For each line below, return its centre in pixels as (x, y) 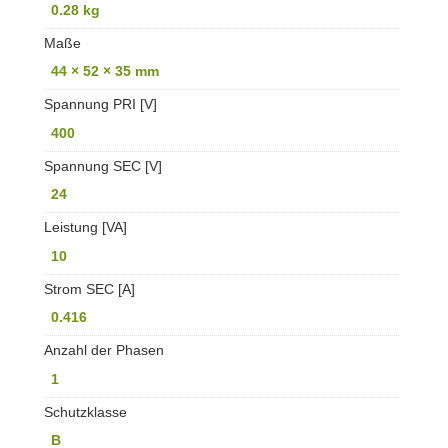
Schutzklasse (85, 411)
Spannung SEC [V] (102, 165)
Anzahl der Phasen (103, 350)
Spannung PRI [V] (100, 104)
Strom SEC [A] (89, 288)
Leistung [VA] (85, 227)
